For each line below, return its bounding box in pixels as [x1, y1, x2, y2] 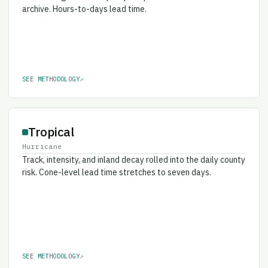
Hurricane [22, 134, 62, 143]
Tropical [28, 115, 74, 132]
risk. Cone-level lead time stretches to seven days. [22, 159, 211, 170]
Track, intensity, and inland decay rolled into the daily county [22, 146, 245, 157]
